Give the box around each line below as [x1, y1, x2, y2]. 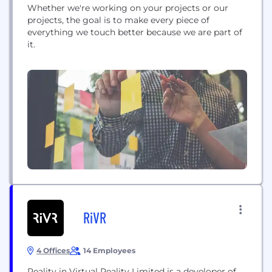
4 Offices [36, 246, 70, 255]
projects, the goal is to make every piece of [27, 15, 209, 25]
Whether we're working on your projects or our [27, 2, 228, 13]
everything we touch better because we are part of [27, 27, 242, 38]
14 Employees [83, 246, 135, 255]
